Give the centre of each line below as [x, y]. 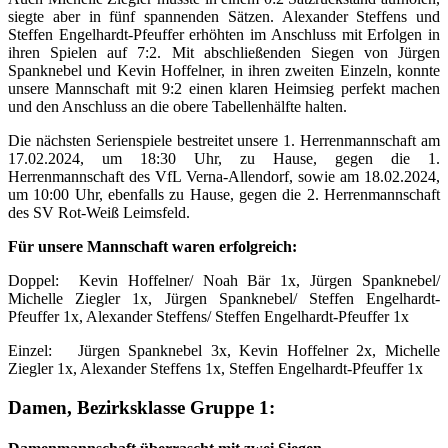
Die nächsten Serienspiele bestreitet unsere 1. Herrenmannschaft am [224, 141]
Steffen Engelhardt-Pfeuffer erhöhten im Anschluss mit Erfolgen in [224, 35]
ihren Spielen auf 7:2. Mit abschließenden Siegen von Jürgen [224, 53]
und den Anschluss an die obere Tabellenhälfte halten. [177, 107]
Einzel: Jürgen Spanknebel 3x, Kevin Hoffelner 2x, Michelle [224, 351]
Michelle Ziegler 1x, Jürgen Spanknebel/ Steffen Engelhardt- [224, 299]
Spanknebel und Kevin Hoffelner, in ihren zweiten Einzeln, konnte [224, 71]
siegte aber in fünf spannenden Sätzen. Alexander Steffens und [224, 17]
